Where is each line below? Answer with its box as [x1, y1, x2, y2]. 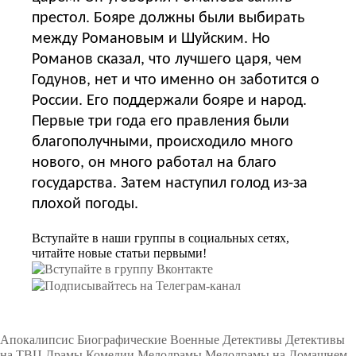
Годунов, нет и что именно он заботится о [32, 72, 319, 88]
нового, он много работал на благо [32, 154, 277, 171]
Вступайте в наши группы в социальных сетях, [32, 230, 289, 245]
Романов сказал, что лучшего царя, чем [32, 51, 302, 68]
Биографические [77, 333, 167, 347]
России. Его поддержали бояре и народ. [32, 92, 307, 109]
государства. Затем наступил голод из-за [32, 175, 308, 192]
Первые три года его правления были [32, 113, 289, 130]
